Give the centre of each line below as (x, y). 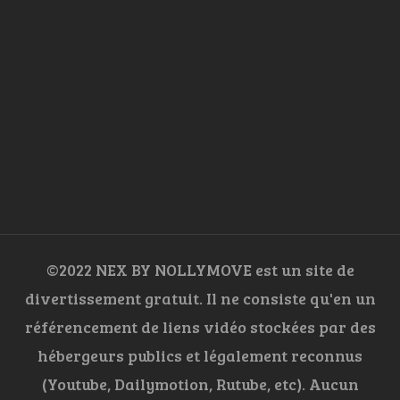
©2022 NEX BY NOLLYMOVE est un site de (200, 270)
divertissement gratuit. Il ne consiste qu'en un (200, 299)
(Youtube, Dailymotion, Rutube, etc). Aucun (200, 384)
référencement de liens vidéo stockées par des (200, 327)
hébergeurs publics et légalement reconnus (200, 356)
